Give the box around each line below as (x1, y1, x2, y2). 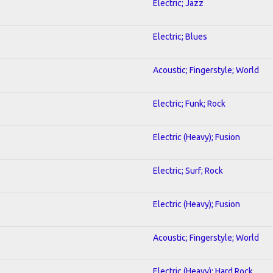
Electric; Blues (153, 31, 207, 41)
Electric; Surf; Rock (153, 165, 223, 175)
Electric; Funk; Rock (153, 98, 225, 108)
